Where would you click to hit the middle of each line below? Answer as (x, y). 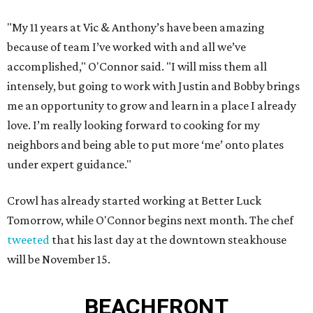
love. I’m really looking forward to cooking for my (133, 125)
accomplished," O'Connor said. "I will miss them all (137, 67)
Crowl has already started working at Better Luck (134, 201)
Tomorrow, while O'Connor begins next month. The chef (150, 220)
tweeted (28, 240)
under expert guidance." (69, 165)
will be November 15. (59, 260)
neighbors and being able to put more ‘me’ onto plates (145, 145)
